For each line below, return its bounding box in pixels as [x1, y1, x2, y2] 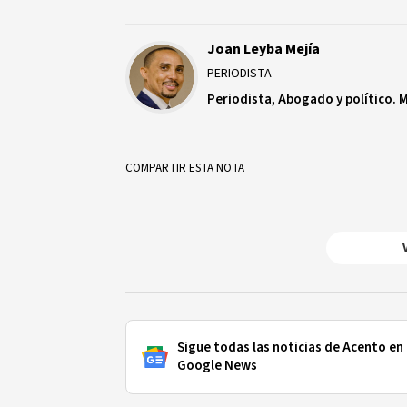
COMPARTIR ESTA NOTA [125, 160, 244, 176]
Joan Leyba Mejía [207, 39, 320, 59]
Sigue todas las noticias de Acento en [177, 338, 404, 357]
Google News [177, 356, 258, 375]
